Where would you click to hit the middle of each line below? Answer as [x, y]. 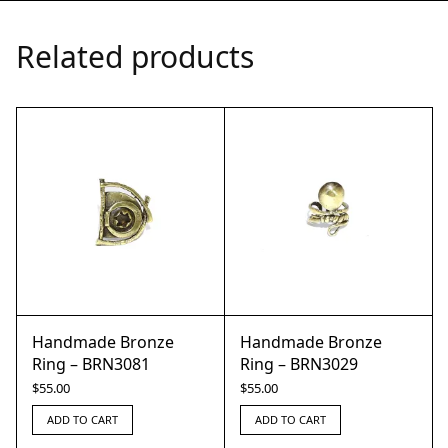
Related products [135, 56]
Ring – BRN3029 [299, 363]
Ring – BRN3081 [91, 363]
